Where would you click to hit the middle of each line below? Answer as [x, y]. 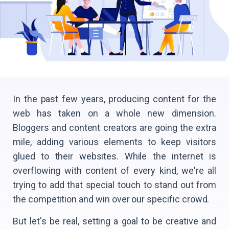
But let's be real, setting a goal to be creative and [114, 221]
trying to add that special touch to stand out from [114, 185]
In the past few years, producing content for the [114, 99]
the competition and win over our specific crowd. [111, 199]
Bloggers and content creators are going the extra [114, 127]
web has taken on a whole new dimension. [114, 113]
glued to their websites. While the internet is [114, 156]
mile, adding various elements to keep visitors [114, 142]
